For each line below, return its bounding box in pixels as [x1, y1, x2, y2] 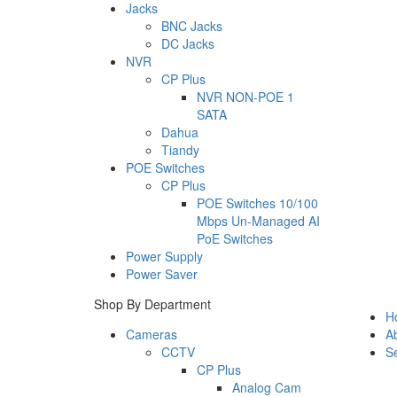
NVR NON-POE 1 [197, 87, 294, 105]
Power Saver [126, 264, 198, 283]
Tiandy [161, 140, 199, 159]
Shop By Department [94, 294, 211, 313]
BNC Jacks [161, 16, 222, 35]
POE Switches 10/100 [197, 193, 318, 212]
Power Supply [126, 246, 203, 265]
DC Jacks [161, 34, 214, 52]
